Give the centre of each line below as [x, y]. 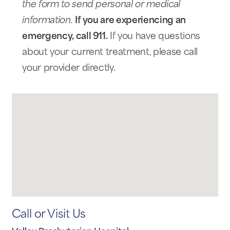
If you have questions [154, 37]
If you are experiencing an [130, 21]
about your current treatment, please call [110, 53]
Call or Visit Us [49, 215]
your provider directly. [69, 69]
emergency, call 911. [65, 37]
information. [47, 21]
